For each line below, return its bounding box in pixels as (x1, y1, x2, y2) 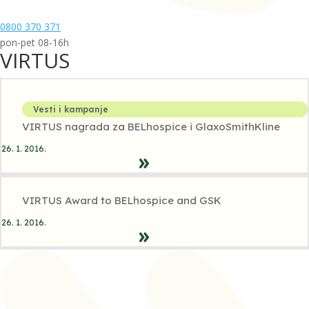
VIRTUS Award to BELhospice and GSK (22, 194, 221, 208)
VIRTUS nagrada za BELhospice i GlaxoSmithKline (22, 120, 280, 134)
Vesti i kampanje (33, 104, 108, 115)
